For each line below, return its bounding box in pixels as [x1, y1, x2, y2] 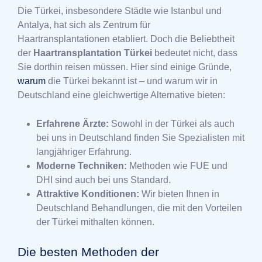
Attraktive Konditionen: [36, 188, 139, 199]
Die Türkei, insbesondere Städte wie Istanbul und [18, 5, 222, 16]
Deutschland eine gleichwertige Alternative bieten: [18, 89, 225, 100]
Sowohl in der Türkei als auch [109, 118, 235, 129]
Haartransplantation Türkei [33, 47, 152, 58]
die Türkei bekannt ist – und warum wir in [46, 75, 218, 86]
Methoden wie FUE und [127, 160, 227, 171]
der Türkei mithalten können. [36, 216, 154, 227]
